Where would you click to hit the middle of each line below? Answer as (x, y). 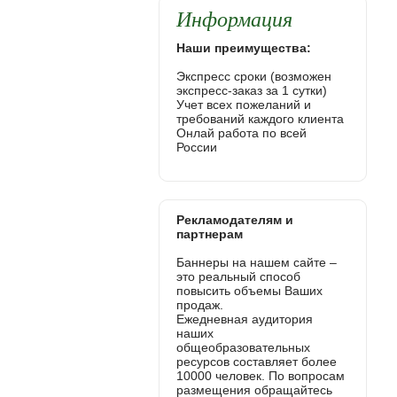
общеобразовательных (243, 347)
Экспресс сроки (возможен (253, 76)
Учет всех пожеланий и (243, 105)
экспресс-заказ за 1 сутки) (251, 90)
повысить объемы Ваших (249, 291)
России (196, 147)
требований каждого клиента (260, 119)
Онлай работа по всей (241, 133)
